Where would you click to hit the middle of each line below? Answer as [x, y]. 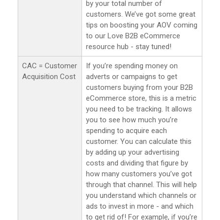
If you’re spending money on [132, 66]
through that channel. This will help [141, 184]
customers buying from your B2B [139, 87]
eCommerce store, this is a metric [141, 98]
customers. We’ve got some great [141, 14]
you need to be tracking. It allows [139, 109]
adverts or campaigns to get [132, 76]
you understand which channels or [141, 195]
